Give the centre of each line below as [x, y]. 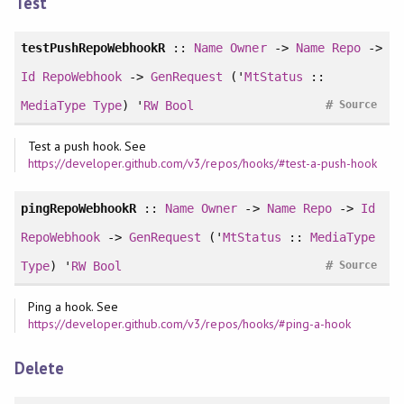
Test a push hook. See [87, 147]
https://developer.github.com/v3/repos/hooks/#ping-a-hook [189, 323]
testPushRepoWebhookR [93, 48]
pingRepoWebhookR [78, 208]
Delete [39, 368]
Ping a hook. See [73, 306]
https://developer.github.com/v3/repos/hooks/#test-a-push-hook [202, 164]
